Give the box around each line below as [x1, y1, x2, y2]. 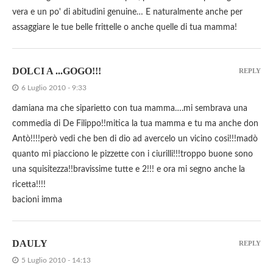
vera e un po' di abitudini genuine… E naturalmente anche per [12, 8, 243, 17]
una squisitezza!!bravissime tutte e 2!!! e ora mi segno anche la [12, 165, 245, 174]
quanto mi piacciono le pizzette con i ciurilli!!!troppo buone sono [12, 150, 253, 159]
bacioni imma [12, 196, 62, 205]
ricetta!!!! [12, 180, 46, 190]
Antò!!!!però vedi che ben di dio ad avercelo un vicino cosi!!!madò [12, 135, 258, 144]
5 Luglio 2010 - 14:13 [21, 257, 91, 264]
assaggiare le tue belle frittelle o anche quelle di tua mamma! [12, 23, 237, 32]
